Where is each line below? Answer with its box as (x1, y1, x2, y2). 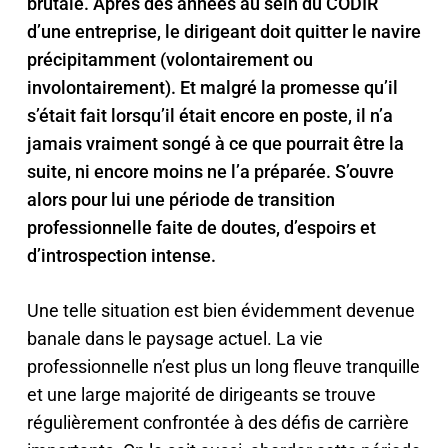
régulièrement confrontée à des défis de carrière (26, 412, 409, 433)
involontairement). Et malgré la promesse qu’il (26, 77, 398, 98)
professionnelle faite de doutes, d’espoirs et (26, 217, 376, 238)
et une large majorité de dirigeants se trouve (26, 384, 376, 405)
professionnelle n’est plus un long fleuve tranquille (26, 356, 420, 377)
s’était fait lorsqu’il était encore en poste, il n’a (26, 105, 393, 126)
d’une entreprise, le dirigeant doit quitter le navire (26, 21, 421, 42)
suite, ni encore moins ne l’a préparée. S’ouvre (26, 161, 394, 182)
